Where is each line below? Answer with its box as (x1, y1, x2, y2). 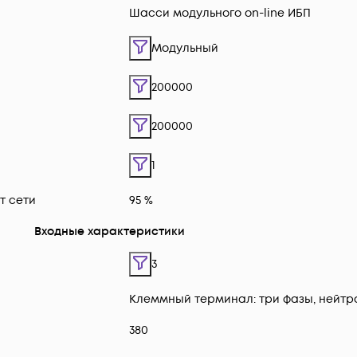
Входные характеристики (33, 224, 185, 240)
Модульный (151, 41, 218, 57)
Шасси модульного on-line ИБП (129, 6, 311, 22)
